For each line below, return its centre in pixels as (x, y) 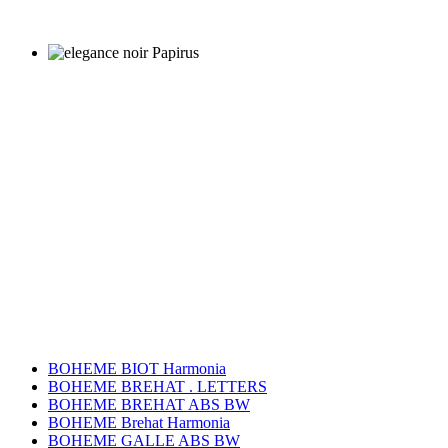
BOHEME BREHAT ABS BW (149, 405)
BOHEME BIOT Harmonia (137, 369)
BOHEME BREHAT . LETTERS (157, 387)
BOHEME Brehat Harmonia (139, 423)
